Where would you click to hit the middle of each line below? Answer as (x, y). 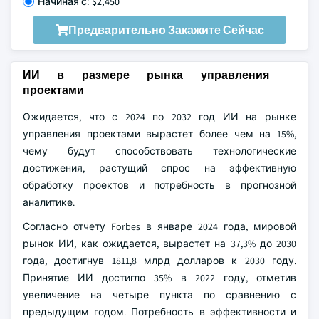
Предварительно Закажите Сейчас (166, 30)
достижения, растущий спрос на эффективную (159, 168)
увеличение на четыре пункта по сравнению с (159, 295)
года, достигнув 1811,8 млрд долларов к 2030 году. (159, 261)
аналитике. (49, 202)
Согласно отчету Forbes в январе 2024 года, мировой (159, 226)
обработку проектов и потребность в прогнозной (159, 185)
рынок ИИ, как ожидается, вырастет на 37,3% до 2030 (159, 244)
